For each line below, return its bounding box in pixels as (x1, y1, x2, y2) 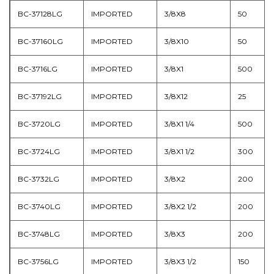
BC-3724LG (18, 146, 60, 156)
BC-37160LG (18, 36, 63, 46)
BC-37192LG (18, 91, 62, 101)
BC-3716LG (18, 64, 57, 73)
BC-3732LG (18, 174, 59, 183)
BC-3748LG (18, 229, 60, 239)
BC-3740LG (18, 201, 61, 211)
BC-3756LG (18, 256, 59, 266)
